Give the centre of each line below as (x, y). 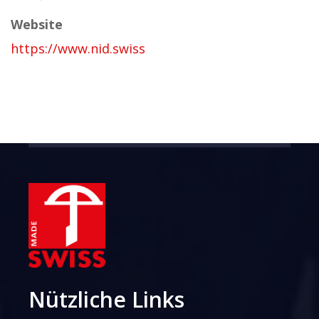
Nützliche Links (107, 299)
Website (37, 25)
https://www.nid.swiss (78, 49)
